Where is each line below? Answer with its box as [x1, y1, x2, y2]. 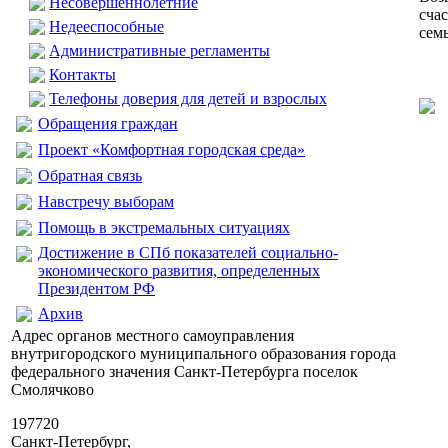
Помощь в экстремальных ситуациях [38, 219, 290, 236]
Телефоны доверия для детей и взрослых [49, 90, 327, 107]
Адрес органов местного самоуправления [11, 327, 294, 344]
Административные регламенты [49, 42, 270, 59]
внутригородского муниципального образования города [11, 345, 396, 362]
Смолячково [11, 381, 94, 398]
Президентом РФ [38, 280, 155, 297]
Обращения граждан [38, 115, 178, 132]
